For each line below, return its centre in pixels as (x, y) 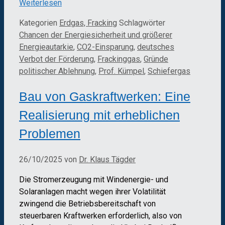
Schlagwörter (142, 23)
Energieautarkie (46, 47)
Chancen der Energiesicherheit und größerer (96, 35)
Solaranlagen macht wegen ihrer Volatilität (92, 192)
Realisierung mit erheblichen (99, 115)
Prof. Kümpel (121, 71)
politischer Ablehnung (57, 71)
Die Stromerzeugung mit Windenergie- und (94, 180)
